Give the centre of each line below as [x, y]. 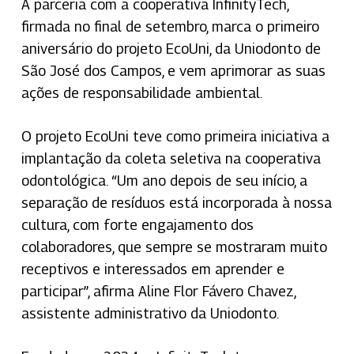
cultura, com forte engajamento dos [137, 224]
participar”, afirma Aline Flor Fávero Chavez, [158, 291]
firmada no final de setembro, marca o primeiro [170, 26]
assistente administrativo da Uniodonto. [150, 313]
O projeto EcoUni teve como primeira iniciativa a [175, 136]
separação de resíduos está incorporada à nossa [176, 202]
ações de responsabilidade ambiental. [141, 92]
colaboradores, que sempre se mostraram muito [174, 247]
